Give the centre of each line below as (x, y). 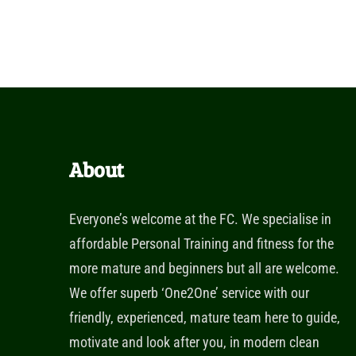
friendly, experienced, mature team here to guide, (205, 317)
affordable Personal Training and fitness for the (201, 244)
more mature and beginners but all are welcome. (204, 268)
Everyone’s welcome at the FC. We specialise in (200, 219)
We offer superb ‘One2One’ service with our (189, 293)
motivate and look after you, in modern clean (194, 342)
